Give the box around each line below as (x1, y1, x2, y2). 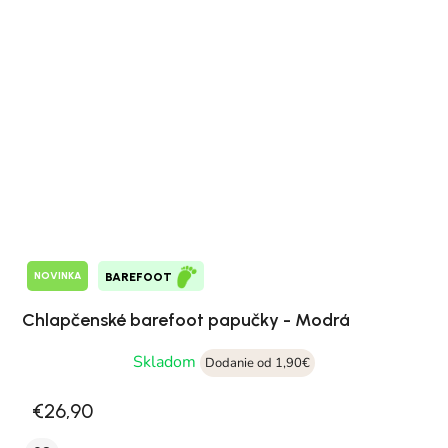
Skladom (133, 350, 200, 373)
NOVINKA (34, 269, 81, 283)
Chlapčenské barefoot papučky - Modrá (22, 308, 350, 331)
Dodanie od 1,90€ (205, 353, 310, 372)
